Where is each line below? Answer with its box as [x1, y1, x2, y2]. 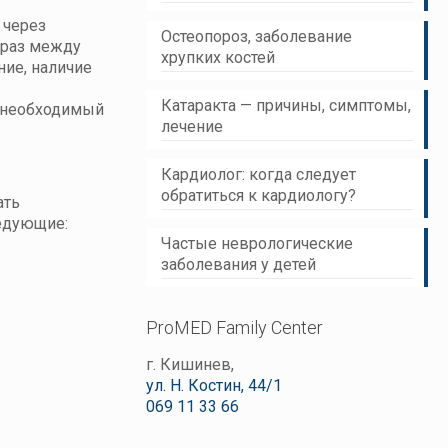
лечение [161, 117, 224, 136]
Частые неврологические [161, 234, 354, 253]
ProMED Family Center [146, 317, 324, 338]
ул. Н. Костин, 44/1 [146, 376, 283, 395]
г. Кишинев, [146, 355, 235, 374]
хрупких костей [161, 48, 276, 67]
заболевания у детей [161, 255, 317, 274]
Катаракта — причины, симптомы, [161, 96, 412, 115]
